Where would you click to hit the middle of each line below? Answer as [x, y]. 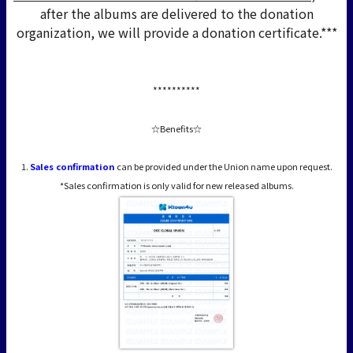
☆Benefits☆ [176, 128]
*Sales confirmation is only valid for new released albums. [176, 185]
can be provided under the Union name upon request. [224, 166]
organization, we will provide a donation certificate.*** [176, 32]
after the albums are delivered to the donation [176, 13]
